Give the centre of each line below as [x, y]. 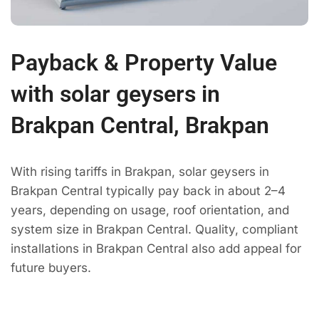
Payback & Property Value [144, 62]
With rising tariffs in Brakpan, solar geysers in [140, 171]
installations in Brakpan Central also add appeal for [156, 248]
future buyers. [51, 267]
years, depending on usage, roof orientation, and [150, 210]
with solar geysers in [115, 94]
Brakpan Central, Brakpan [140, 125]
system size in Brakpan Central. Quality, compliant [155, 229]
